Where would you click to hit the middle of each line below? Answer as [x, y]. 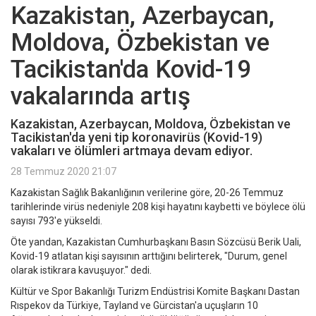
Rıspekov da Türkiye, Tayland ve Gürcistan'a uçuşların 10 [134, 306]
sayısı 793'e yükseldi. [56, 221]
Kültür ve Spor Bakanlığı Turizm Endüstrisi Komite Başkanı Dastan [155, 292]
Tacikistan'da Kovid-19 [131, 70]
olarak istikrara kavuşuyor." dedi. [81, 271]
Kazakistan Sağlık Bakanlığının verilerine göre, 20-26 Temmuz [147, 193]
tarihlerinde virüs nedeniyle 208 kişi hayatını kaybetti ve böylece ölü [158, 207]
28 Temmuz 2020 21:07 [63, 172]
